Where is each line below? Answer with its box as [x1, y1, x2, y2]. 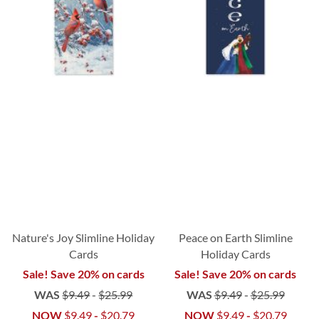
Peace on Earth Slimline [178, 230, 293, 244]
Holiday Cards [200, 246, 271, 261]
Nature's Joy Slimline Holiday [12, 230, 155, 244]
